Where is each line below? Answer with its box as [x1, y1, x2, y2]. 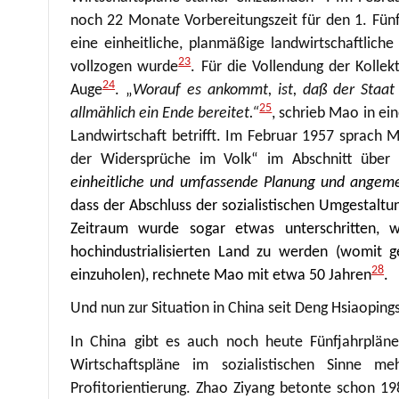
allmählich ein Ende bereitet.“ [70, 104, 260, 122]
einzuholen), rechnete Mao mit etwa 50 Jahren [70, 266, 372, 284]
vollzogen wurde [70, 58, 179, 76]
